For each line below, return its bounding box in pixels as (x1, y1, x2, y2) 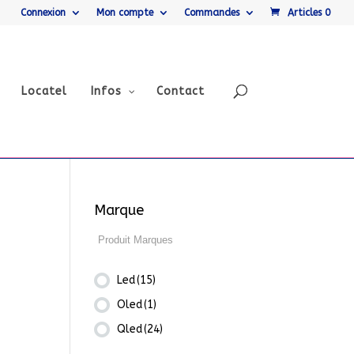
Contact (156, 85, 205, 98)
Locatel (21, 85, 67, 98)
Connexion (21, 7, 66, 18)
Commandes (184, 7, 239, 18)
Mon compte (96, 7, 153, 18)
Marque (94, 201, 145, 219)
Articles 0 (288, 7, 330, 18)
